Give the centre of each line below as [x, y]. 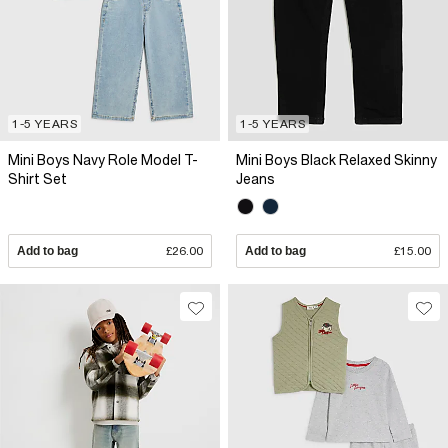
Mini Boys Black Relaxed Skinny [336, 159]
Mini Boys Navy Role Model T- [103, 159]
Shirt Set [37, 178]
